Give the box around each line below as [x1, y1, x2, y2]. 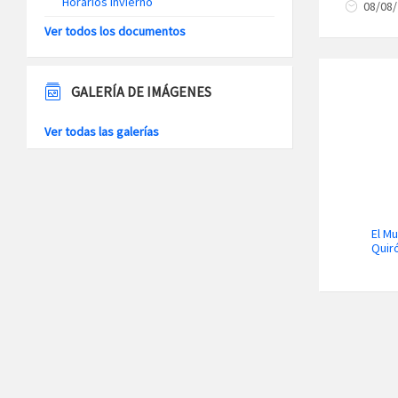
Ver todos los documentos [44, 23, 186, 39]
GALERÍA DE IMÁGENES [71, 83, 211, 100]
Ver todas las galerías [44, 123, 159, 139]
